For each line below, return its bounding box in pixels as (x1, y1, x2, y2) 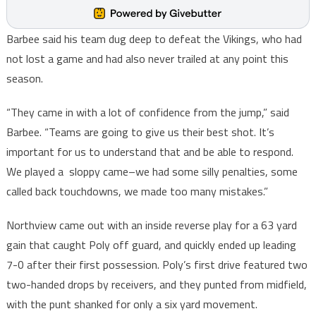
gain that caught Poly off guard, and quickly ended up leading (6, 236, 296, 254)
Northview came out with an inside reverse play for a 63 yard (6, 217, 297, 234)
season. (6, 70, 43, 87)
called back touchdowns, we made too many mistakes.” (6, 183, 268, 200)
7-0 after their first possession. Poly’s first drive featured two (6, 256, 308, 274)
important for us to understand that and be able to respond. (6, 143, 293, 161)
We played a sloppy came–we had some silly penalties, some (6, 163, 298, 181)
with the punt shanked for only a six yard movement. (6, 296, 257, 313)
